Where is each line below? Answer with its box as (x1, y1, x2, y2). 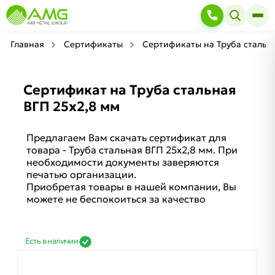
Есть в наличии (25, 235, 79, 246)
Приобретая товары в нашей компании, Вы (26, 180, 236, 193)
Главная (10, 39, 44, 50)
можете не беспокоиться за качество (26, 193, 206, 206)
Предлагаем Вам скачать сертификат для (26, 131, 227, 144)
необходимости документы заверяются (26, 156, 219, 169)
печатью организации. (26, 168, 136, 181)
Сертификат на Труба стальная (23, 82, 236, 98)
